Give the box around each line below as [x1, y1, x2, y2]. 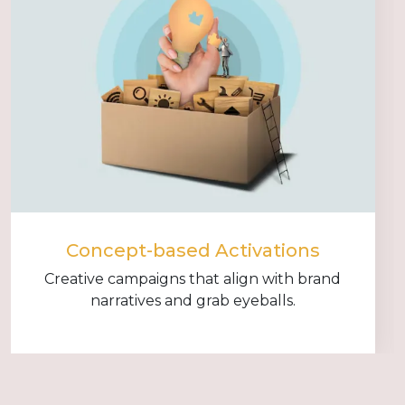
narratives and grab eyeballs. [89, 292, 296, 310]
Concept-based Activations [65, 240, 320, 262]
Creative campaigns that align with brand [44, 270, 342, 288]
